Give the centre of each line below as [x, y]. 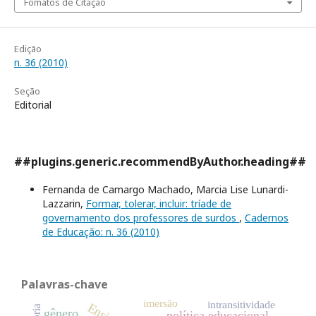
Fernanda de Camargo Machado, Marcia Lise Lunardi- [165, 189]
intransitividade [241, 304]
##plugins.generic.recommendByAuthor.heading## [160, 161]
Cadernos [267, 217]
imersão [161, 303]
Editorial [33, 104]
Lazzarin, [64, 203]
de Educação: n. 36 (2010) [101, 231]
